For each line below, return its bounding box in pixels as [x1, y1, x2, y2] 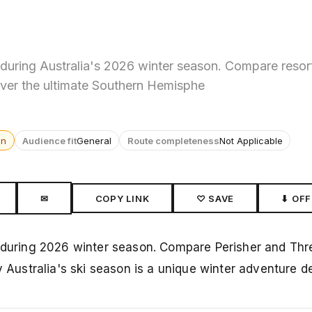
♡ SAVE [196, 192, 235, 204]
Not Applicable [219, 134, 283, 146]
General [76, 134, 111, 146]
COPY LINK [95, 192, 150, 204]
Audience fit [22, 134, 77, 146]
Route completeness [127, 134, 219, 146]
